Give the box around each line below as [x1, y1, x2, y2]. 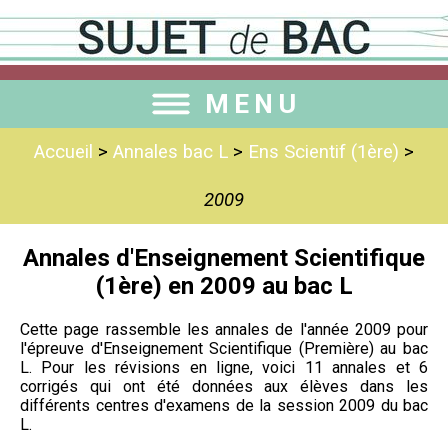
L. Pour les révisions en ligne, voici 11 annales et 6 [20, 357, 428, 377]
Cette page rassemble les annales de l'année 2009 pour [20, 319, 428, 339]
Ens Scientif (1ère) [248, 141, 399, 163]
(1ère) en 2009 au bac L [95, 271, 353, 300]
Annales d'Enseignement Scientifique [23, 243, 425, 272]
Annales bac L [113, 141, 228, 163]
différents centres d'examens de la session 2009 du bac [20, 395, 428, 415]
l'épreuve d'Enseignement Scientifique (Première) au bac [20, 338, 428, 358]
